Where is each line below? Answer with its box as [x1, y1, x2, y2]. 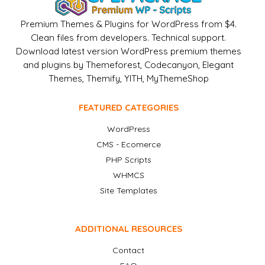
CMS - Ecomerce [96, 139, 161, 150]
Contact [112, 245, 144, 256]
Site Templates [99, 185, 157, 196]
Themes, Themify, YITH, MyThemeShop [48, 73, 209, 85]
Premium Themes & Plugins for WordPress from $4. [20, 18, 237, 30]
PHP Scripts [105, 154, 151, 166]
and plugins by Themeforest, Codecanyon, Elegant [23, 59, 234, 71]
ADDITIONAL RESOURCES [75, 223, 182, 235]
